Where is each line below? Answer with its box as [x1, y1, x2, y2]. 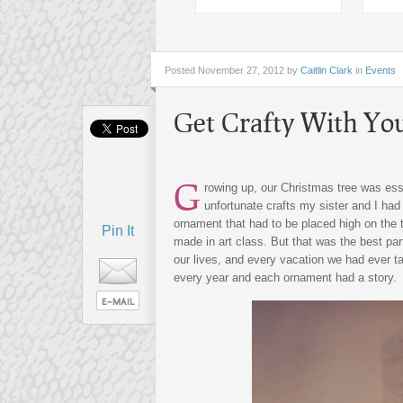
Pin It [101, 223, 134, 238]
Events [365, 65, 396, 76]
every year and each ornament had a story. [174, 271, 397, 284]
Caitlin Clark [300, 65, 353, 76]
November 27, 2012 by [195, 65, 300, 76]
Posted [165, 65, 195, 76]
